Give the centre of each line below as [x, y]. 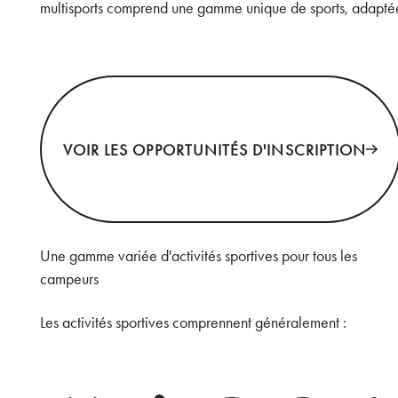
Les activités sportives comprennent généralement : [194, 322]
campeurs [70, 278]
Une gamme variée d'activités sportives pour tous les [199, 255]
